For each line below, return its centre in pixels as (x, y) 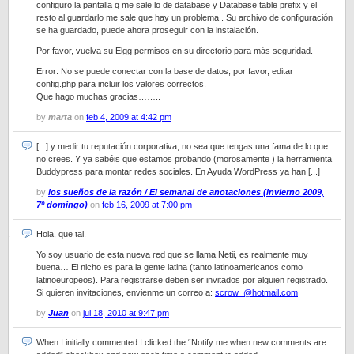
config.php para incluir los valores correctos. (121, 84)
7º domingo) (62, 205)
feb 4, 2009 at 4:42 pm (129, 117)
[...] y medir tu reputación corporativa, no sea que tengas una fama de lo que (182, 146)
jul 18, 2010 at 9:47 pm (126, 313)
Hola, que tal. (61, 234)
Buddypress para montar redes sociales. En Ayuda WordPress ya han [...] (178, 171)
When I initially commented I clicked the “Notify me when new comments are (181, 342)
